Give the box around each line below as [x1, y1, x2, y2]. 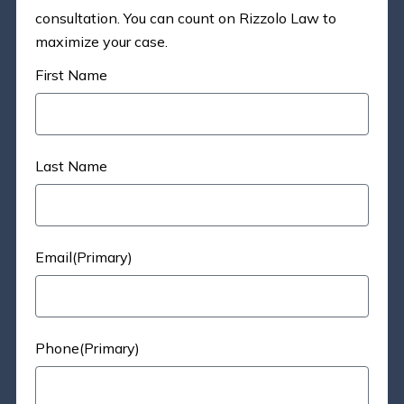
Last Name [34, 157, 107, 176]
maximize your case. [34, 32, 168, 51]
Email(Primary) [34, 248, 133, 267]
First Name [34, 66, 107, 85]
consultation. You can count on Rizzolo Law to [34, 9, 336, 28]
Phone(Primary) [34, 339, 140, 358]
